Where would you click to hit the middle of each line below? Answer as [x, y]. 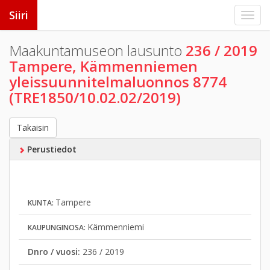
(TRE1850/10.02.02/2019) [95, 97]
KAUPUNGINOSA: [58, 228]
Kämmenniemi [116, 227]
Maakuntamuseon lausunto [97, 50]
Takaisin [33, 127]
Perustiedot [50, 149]
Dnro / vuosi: [55, 252]
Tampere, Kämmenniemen [103, 66]
